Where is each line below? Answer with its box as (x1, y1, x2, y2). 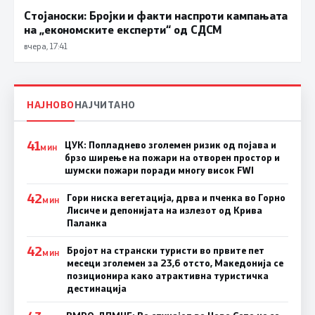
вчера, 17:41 (24, 39, 67, 51)
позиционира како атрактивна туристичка (66, 269, 269, 283)
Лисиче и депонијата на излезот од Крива (66, 204, 262, 217)
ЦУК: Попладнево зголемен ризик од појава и (64, 139, 276, 152)
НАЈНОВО (27, 98, 75, 112)
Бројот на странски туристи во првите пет (66, 244, 264, 257)
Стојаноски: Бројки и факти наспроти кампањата (24, 7, 288, 22)
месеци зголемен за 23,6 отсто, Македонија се (66, 257, 283, 270)
